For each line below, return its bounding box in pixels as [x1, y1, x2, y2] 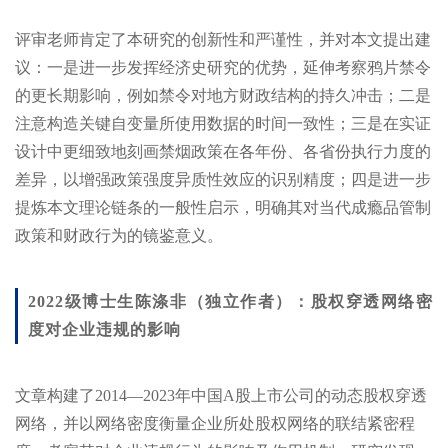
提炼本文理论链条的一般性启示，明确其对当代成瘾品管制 [15, 198, 431, 216]
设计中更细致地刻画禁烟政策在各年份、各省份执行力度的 [15, 142, 431, 160]
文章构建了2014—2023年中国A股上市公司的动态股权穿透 [15, 386, 427, 404]
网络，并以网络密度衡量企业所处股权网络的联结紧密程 [15, 414, 415, 432]
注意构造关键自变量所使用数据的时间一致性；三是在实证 [15, 114, 431, 132]
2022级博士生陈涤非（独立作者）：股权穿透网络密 [28, 292, 433, 310]
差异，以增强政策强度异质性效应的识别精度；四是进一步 [15, 170, 431, 188]
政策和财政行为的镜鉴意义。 [15, 226, 223, 244]
